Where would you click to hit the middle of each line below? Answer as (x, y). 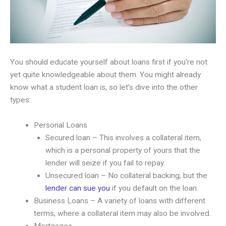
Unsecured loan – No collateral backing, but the (126, 176)
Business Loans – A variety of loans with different (119, 201)
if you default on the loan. (154, 188)
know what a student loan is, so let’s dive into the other (104, 88)
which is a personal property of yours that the (123, 151)
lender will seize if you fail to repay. (105, 163)
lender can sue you (77, 188)
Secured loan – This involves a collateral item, (123, 138)
